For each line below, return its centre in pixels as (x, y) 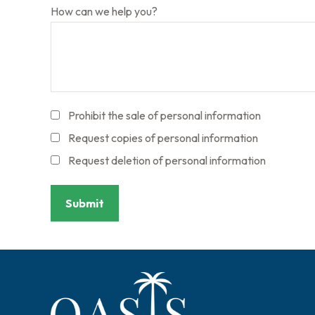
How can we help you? (104, 12)
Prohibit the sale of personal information (165, 116)
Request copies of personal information (163, 138)
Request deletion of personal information (167, 161)
